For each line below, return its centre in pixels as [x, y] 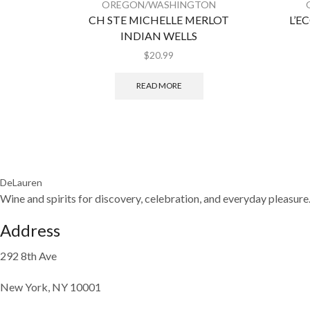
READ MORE [159, 86]
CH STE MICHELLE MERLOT [159, 19]
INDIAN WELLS [159, 35]
